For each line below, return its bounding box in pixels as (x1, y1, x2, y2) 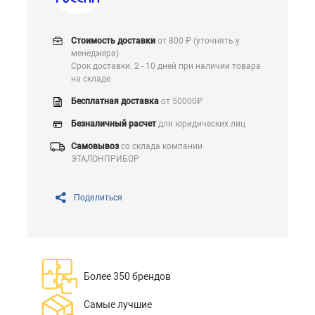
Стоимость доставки (71, 36, 155, 46)
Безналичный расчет (71, 119, 156, 129)
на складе (71, 74, 110, 84)
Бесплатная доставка (71, 96, 159, 106)
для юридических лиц (156, 119, 245, 129)
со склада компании (119, 141, 202, 151)
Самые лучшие (84, 299, 152, 310)
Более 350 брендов (84, 271, 171, 282)
